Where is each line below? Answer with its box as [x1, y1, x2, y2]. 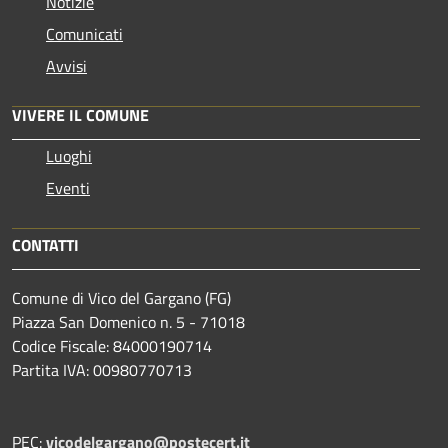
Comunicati [46, 21, 123, 46]
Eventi [46, 175, 90, 200]
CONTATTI [12, 232, 79, 257]
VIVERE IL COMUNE [12, 102, 149, 127]
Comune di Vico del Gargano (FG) [12, 285, 231, 310]
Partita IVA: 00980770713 [12, 357, 192, 382]
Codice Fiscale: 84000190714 [12, 333, 212, 358]
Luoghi [46, 143, 92, 168]
